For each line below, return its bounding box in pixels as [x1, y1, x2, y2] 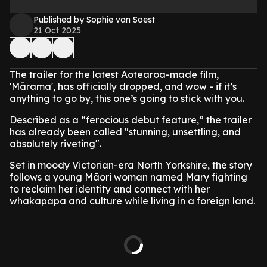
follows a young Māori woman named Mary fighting [10, 171, 247, 183]
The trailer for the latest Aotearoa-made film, [10, 69, 219, 80]
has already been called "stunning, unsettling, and [10, 126, 241, 138]
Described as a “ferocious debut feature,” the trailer [10, 114, 252, 126]
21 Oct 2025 [33, 25, 81, 36]
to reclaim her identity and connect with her [10, 183, 210, 195]
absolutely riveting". [10, 138, 101, 150]
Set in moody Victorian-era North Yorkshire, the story [10, 159, 252, 171]
